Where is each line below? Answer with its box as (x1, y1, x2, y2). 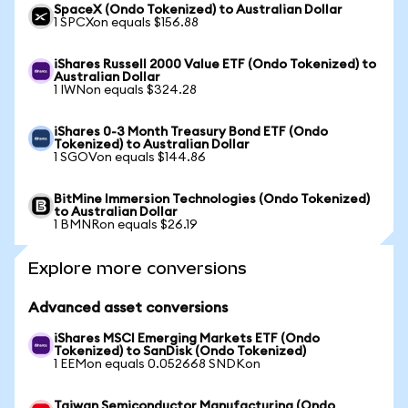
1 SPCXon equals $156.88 (54, 16, 199, 29)
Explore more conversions (28, 259, 247, 278)
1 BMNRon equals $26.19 (54, 219, 198, 231)
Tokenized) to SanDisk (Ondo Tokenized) (54, 345, 306, 358)
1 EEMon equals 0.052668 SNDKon (54, 358, 260, 371)
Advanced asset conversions (28, 301, 228, 315)
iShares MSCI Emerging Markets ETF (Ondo (54, 332, 320, 345)
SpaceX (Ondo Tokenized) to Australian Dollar (54, 4, 342, 16)
